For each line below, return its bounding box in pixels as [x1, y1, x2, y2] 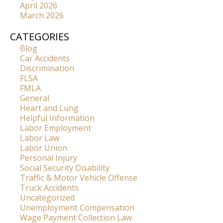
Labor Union [20, 142, 67, 154]
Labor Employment [20, 122, 91, 134]
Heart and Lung [20, 103, 79, 114]
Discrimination [20, 63, 74, 74]
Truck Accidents [20, 182, 79, 194]
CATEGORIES [10, 30, 69, 44]
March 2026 [20, 10, 64, 21]
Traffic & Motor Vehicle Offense [20, 172, 137, 184]
